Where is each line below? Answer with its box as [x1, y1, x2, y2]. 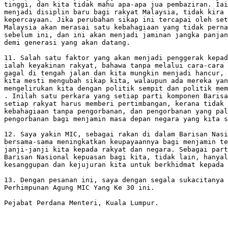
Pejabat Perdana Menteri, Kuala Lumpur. [4, 199, 159, 207]
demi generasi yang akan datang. [4, 39, 130, 46]
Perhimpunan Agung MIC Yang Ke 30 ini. [4, 184, 155, 191]
